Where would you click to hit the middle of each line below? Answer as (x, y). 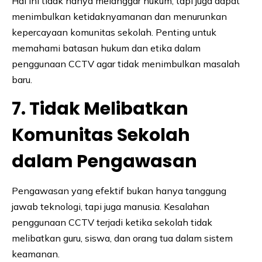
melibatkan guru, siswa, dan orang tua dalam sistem (122, 238)
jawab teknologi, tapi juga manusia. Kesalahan (111, 207)
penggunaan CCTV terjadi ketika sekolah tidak (112, 223)
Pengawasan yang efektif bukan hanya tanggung (119, 191)
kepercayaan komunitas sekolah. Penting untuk (114, 32)
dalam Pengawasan (104, 162)
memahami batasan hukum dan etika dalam (106, 48)
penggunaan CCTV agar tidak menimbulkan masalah (126, 64)
